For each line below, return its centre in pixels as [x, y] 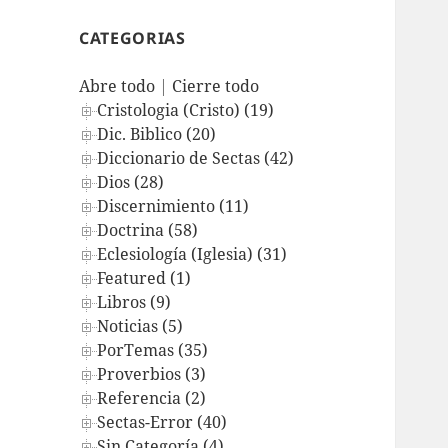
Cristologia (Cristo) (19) [186, 110]
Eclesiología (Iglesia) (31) [192, 254]
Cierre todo [216, 86]
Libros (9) [134, 302]
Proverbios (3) [152, 374]
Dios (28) [131, 182]
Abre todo [117, 86]
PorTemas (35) [153, 350]
